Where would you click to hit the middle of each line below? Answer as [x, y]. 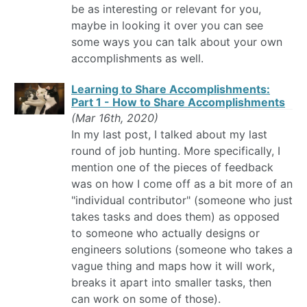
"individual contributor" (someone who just [182, 200]
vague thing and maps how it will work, [173, 266]
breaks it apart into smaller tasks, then [171, 283]
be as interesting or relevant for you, [166, 9]
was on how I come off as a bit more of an [182, 184]
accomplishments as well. [137, 59]
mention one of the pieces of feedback [172, 168]
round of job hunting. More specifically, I [176, 151]
